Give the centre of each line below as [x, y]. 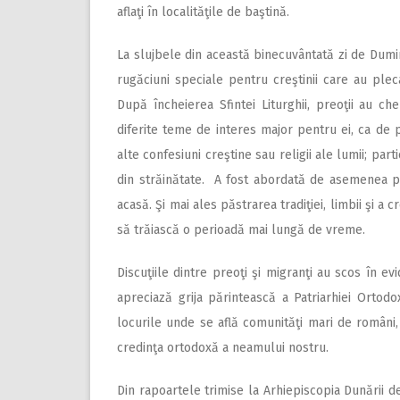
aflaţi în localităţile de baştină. [203, 12]
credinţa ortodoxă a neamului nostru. [223, 348]
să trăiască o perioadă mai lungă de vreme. [241, 230]
